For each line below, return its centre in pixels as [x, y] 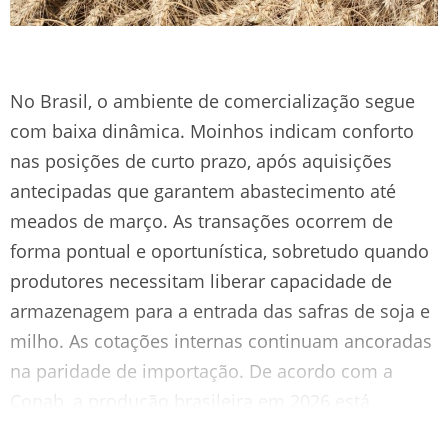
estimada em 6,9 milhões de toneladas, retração [212, 430]
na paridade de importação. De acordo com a [201, 370]
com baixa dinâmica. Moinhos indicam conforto [212, 130]
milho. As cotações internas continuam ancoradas [221, 340]
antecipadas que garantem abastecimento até [203, 190]
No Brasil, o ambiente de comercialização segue [212, 100]
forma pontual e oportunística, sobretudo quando [219, 250]
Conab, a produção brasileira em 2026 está [190, 400]
